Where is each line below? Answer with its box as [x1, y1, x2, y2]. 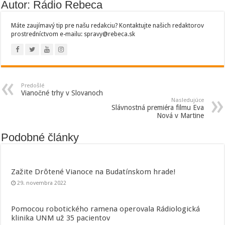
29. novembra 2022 [17, 180, 67, 187]
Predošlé [21, 82, 45, 89]
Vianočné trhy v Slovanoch [21, 89, 103, 97]
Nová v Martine [156, 111, 204, 120]
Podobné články [1, 131, 79, 144]
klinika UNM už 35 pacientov [11, 213, 110, 223]
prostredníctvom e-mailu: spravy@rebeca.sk [11, 31, 136, 38]
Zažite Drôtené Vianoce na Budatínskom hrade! [11, 167, 176, 177]
